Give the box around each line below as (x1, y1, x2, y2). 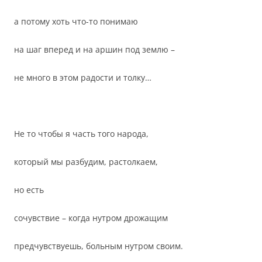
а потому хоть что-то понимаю (14, 16, 138, 27)
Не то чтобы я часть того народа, (14, 128, 149, 139)
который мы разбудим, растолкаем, (14, 156, 158, 167)
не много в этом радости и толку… (14, 72, 151, 83)
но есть (14, 184, 44, 195)
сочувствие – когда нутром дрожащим (14, 212, 168, 223)
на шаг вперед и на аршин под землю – (14, 44, 175, 55)
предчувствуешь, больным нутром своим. (14, 240, 183, 251)
